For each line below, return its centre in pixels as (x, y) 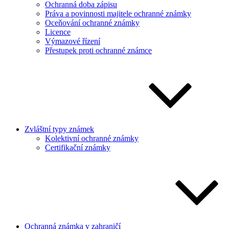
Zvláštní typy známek (59, 129)
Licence (58, 32)
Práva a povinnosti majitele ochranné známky (118, 14)
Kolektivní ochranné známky (92, 138)
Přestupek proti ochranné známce (98, 50)
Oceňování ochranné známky (92, 23)
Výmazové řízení (73, 41)
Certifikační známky (78, 147)
